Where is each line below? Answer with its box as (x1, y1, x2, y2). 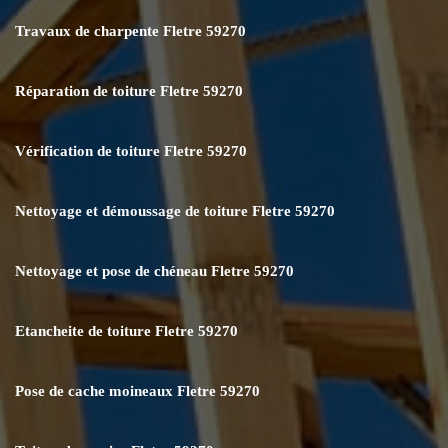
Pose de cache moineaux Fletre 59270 (15, 382, 260, 399)
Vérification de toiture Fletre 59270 (15, 142, 247, 159)
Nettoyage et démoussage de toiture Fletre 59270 (15, 202, 335, 219)
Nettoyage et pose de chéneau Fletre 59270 (15, 262, 294, 279)
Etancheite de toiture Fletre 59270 (15, 322, 238, 339)
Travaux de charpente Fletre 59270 (15, 22, 246, 39)
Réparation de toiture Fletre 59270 (15, 82, 243, 99)
